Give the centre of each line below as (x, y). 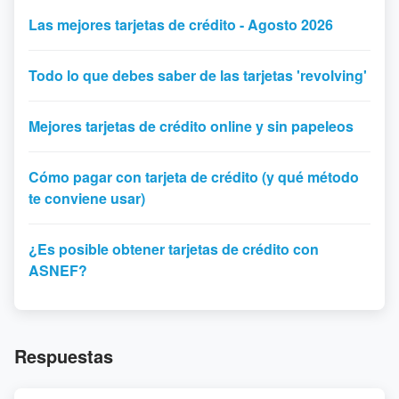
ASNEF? (58, 270)
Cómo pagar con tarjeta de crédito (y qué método (194, 177)
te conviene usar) (87, 198)
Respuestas (64, 356)
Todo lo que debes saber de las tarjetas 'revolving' (198, 75)
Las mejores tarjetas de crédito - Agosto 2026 (181, 24)
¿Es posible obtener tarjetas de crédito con (174, 249)
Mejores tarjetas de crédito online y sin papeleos (191, 126)
